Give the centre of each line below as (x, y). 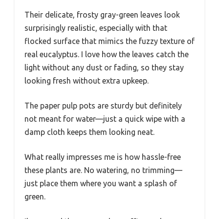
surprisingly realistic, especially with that (96, 28)
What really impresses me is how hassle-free (103, 157)
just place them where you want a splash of (101, 184)
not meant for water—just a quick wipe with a (105, 119)
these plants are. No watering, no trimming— (103, 170)
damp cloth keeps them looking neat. (89, 132)
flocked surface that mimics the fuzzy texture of (109, 41)
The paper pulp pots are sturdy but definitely (103, 106)
